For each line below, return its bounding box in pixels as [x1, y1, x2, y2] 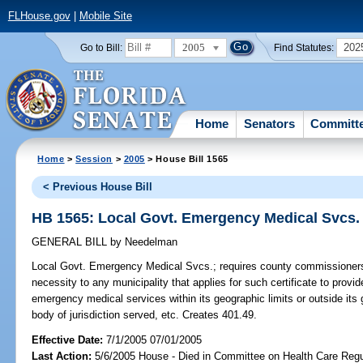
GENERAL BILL [32, 236, 111, 249]
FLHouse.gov [7, 10, 70, 23]
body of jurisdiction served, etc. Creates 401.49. [32, 309, 258, 322]
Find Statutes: [274, 42, 335, 53]
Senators [244, 116, 296, 130]
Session [75, 153, 113, 164]
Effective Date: [32, 333, 107, 346]
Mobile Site [79, 10, 132, 23]
